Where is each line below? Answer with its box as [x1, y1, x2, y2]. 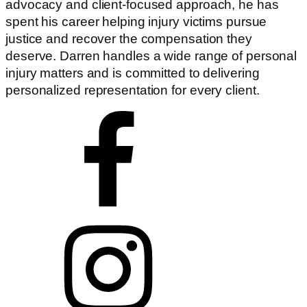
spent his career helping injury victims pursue [5, 14, 267, 29]
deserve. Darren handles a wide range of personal [5, 48, 297, 63]
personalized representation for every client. [5, 82, 260, 97]
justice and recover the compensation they [5, 31, 252, 46]
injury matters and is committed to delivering [5, 65, 260, 80]
